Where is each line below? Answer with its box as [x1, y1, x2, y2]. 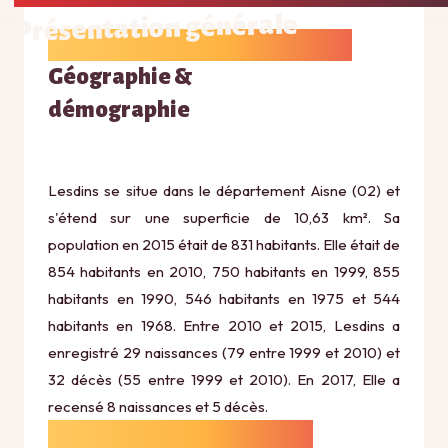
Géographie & [48, 65, 192, 89]
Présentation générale [13, 9, 299, 47]
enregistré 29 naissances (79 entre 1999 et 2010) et [48, 343, 400, 362]
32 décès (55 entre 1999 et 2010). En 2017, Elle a [48, 370, 400, 389]
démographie [48, 98, 190, 122]
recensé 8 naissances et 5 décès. [48, 397, 268, 416]
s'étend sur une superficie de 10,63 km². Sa [48, 208, 400, 227]
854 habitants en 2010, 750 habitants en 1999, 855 [48, 262, 400, 281]
